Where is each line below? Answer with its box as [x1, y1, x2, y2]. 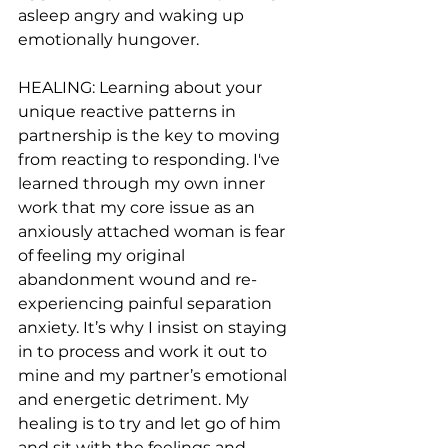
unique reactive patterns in [18, 102, 240, 122]
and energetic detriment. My [18, 390, 253, 410]
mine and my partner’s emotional [18, 366, 291, 386]
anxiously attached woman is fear [18, 222, 289, 242]
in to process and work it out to [18, 342, 271, 362]
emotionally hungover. [18, 30, 199, 50]
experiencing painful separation [18, 294, 276, 314]
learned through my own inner [18, 174, 269, 194]
